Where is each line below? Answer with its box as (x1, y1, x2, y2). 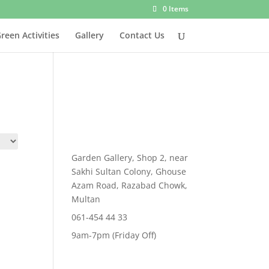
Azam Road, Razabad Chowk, (71, 180, 188, 191)
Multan (71, 193, 101, 205)
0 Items (162, 4, 189, 14)
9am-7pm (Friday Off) (71, 229, 157, 241)
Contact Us (119, 29, 165, 41)
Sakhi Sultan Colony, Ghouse (71, 166, 187, 177)
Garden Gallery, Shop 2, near (71, 152, 189, 163)
